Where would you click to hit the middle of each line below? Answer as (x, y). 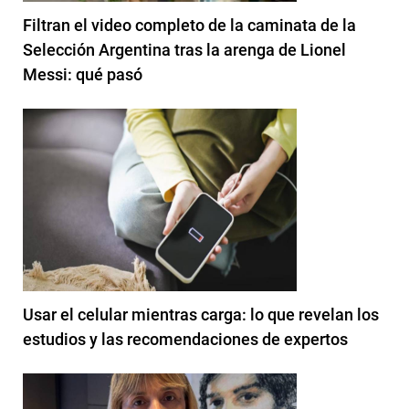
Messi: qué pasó (83, 74)
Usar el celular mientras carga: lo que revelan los (201, 314)
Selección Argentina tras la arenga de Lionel (184, 49)
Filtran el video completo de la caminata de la (189, 25)
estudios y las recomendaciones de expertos (185, 339)
